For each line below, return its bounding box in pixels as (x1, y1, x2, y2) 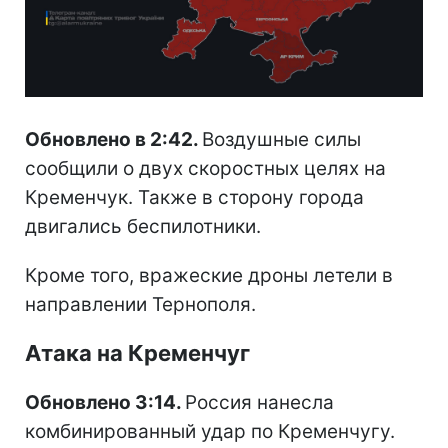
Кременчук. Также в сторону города (25, 186, 364, 210)
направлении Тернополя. (25, 293, 256, 317)
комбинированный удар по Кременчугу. (25, 420, 395, 444)
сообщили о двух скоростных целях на (25, 157, 386, 181)
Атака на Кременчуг (25, 340, 250, 367)
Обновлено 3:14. (25, 391, 185, 415)
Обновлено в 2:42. (25, 128, 202, 152)
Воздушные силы (202, 128, 361, 152)
